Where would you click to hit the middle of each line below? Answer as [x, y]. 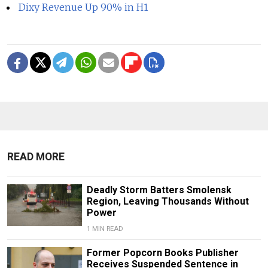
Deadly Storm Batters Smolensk [159, 190]
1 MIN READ [105, 229]
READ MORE [36, 156]
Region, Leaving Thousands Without [167, 201]
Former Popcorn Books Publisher [162, 252]
